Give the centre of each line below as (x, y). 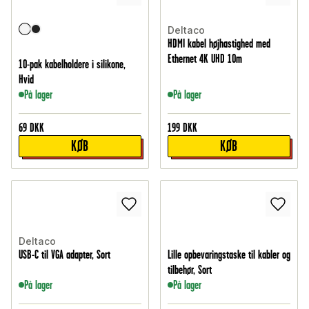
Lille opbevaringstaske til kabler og (229, 255)
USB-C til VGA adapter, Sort (64, 255)
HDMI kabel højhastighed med (219, 44)
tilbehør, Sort (190, 270)
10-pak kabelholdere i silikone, (72, 64)
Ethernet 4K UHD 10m (205, 59)
